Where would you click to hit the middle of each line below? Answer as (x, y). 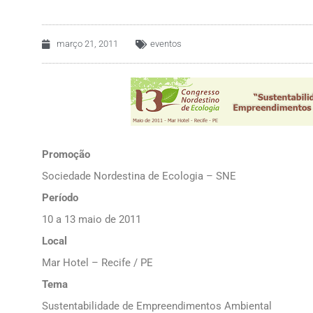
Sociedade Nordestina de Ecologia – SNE (139, 176)
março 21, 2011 (87, 44)
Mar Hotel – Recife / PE (97, 263)
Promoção (66, 155)
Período (60, 198)
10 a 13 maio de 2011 (92, 220)
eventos (166, 44)
